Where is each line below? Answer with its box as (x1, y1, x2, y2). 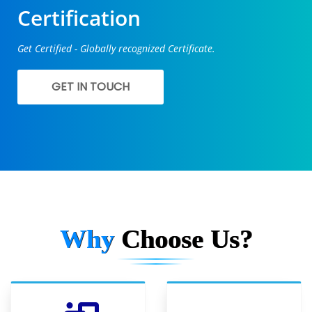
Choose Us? (120, 224, 253, 253)
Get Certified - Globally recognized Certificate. (17, 41, 215, 55)
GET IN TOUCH (52, 78, 130, 95)
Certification (17, 3, 141, 32)
